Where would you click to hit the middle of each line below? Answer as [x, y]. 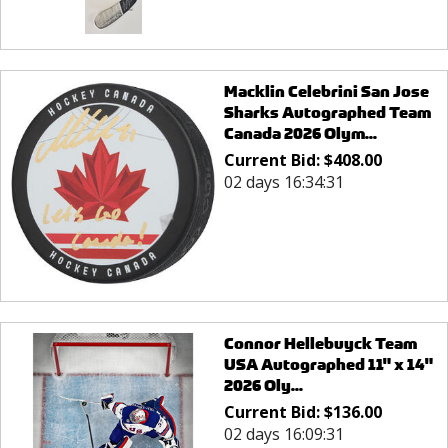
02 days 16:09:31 [283, 433]
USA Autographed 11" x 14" [328, 364]
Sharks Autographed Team [327, 113]
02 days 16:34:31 [283, 182]
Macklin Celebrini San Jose [326, 92]
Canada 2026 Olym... [300, 134]
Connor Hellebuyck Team [320, 343]
